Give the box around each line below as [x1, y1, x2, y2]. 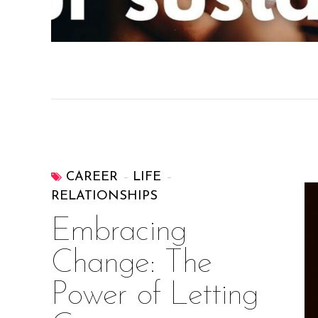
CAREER [66, 170, 119, 185]
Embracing [51, 216, 187, 248]
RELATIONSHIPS [51, 190, 158, 204]
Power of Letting [51, 280, 259, 312]
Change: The [51, 248, 212, 280]
